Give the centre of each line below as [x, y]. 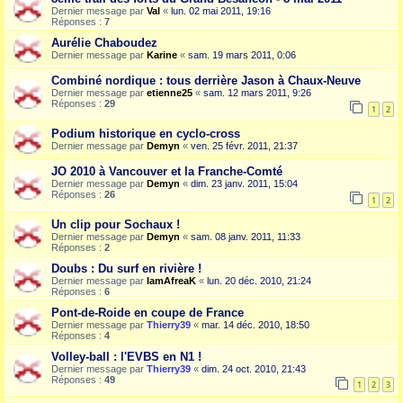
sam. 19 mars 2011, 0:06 [242, 55]
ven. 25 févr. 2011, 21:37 [244, 146]
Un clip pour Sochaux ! [116, 224]
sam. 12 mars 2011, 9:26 [257, 93]
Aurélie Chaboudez [104, 43]
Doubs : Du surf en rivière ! [126, 268]
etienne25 [170, 93]
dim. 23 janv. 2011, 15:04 [244, 184]
